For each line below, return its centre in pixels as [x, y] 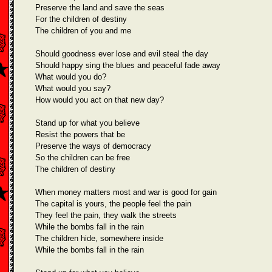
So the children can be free [83, 158]
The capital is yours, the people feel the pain [113, 204]
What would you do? [71, 77]
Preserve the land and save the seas [100, 8]
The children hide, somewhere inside [99, 238]
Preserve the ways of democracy [93, 146]
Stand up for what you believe [87, 123]
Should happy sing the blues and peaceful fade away [128, 65]
